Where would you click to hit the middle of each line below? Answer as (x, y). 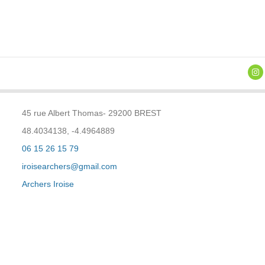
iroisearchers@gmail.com (69, 167)
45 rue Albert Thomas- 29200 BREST (91, 113)
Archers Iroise (48, 184)
